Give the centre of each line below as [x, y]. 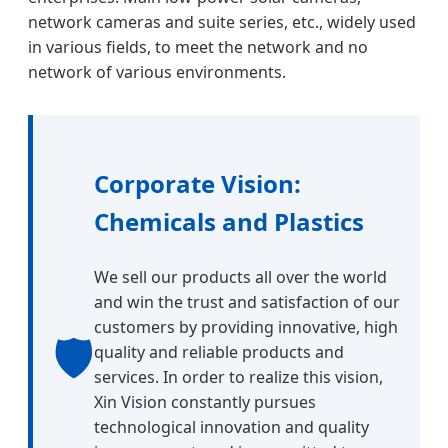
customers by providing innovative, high [246, 327]
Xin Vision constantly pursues [205, 402]
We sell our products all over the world [240, 277]
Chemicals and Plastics [229, 222]
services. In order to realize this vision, [238, 377]
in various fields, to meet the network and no [198, 47]
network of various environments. [157, 72]
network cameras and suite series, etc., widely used [222, 22]
